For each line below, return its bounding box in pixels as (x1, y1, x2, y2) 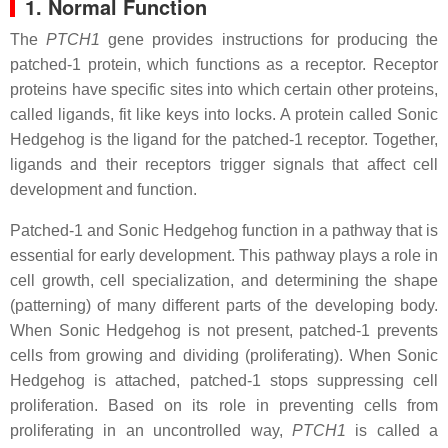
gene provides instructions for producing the (100, 31, 439, 48)
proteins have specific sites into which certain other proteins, (10, 81, 438, 98)
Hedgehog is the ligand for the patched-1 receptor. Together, (10, 131, 438, 148)
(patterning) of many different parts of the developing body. (10, 297, 438, 314)
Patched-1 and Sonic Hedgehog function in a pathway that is (10, 222, 438, 239)
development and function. (10, 181, 197, 198)
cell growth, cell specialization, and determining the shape (10, 272, 438, 289)
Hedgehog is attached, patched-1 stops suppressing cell (10, 372, 438, 389)
